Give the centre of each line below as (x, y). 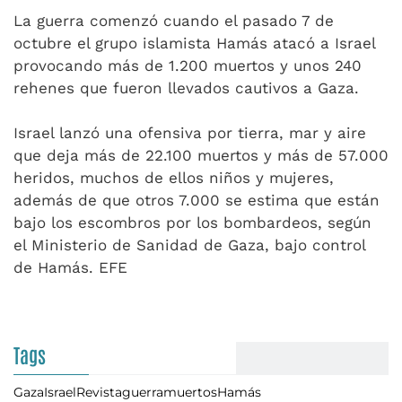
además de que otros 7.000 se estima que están (197, 200)
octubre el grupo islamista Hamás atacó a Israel (194, 43)
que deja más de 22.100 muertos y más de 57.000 (201, 155)
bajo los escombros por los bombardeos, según (192, 223)
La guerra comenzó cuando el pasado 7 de (174, 21)
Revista (99, 392)
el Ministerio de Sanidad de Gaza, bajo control (189, 245)
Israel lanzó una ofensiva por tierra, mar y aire (190, 133)
